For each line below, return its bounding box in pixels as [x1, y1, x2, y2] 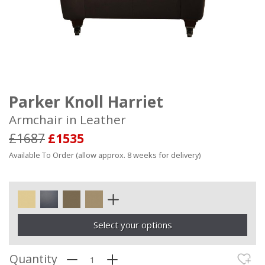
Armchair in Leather [9, 111, 126, 128]
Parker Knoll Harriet [9, 91, 163, 112]
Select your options [93, 219, 172, 231]
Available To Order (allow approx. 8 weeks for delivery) [9, 150, 201, 160]
